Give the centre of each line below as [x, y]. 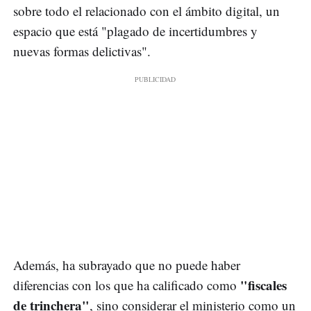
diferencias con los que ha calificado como [127, 285]
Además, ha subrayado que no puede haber [127, 264]
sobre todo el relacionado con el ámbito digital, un [146, 10]
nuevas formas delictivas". [82, 51]
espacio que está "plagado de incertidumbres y [135, 31]
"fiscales [263, 285]
